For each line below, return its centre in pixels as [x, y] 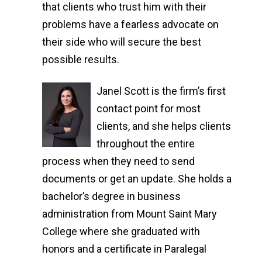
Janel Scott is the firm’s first [161, 91]
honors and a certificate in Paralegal [124, 249]
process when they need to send [118, 161]
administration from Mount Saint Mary [130, 214]
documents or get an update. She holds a [137, 179]
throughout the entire [145, 144]
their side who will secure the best [122, 42]
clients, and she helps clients [163, 126]
